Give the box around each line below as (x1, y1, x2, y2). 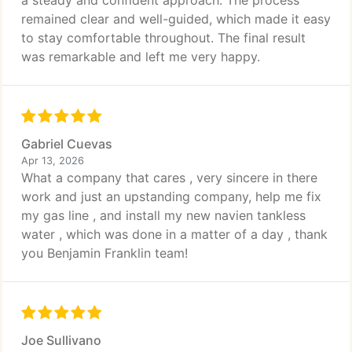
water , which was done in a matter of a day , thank (21, 226, 328, 242)
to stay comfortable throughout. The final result (21, 30, 306, 46)
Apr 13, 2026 (21, 155, 84, 167)
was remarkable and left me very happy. (21, 49, 260, 64)
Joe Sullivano (21, 332, 101, 348)
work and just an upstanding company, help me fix (21, 189, 321, 204)
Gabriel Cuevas (21, 136, 112, 152)
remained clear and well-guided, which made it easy (21, 11, 331, 27)
